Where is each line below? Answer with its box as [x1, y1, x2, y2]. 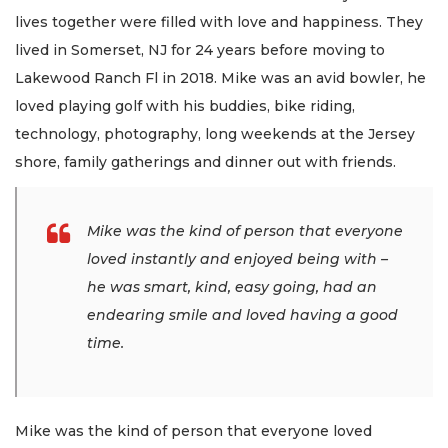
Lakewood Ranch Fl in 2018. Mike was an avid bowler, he [15, 69, 426, 88]
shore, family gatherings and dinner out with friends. [15, 153, 396, 172]
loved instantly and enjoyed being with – [87, 249, 388, 268]
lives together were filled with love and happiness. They [15, 13, 423, 32]
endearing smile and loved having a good [87, 305, 398, 324]
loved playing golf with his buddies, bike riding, [15, 97, 355, 116]
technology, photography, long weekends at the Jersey [15, 125, 415, 144]
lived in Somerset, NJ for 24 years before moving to [15, 41, 385, 60]
